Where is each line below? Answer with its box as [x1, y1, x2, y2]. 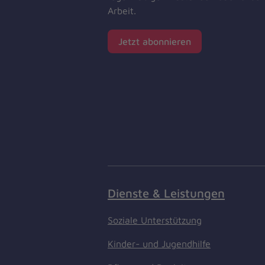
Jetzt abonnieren [118, 35, 191, 47]
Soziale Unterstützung [108, 214, 202, 225]
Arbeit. [108, 5, 136, 16]
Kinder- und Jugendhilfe [108, 238, 211, 249]
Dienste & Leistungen [108, 185, 225, 200]
